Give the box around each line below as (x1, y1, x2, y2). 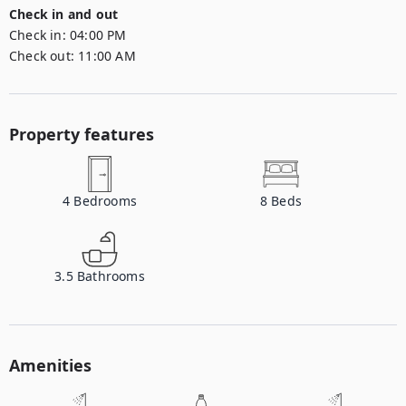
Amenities (9, 354, 92, 376)
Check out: (9, 47, 74, 64)
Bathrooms (77, 267, 145, 285)
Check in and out (9, 5, 119, 23)
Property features (9, 123, 154, 145)
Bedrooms (73, 192, 137, 209)
